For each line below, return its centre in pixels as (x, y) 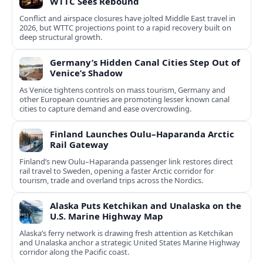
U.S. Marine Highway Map (107, 216)
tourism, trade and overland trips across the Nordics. (111, 181)
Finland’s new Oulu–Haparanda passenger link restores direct (126, 162)
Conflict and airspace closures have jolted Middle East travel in (127, 18)
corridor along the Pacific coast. (74, 252)
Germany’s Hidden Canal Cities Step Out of (145, 63)
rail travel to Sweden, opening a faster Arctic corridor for (117, 171)
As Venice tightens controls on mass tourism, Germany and (122, 90)
